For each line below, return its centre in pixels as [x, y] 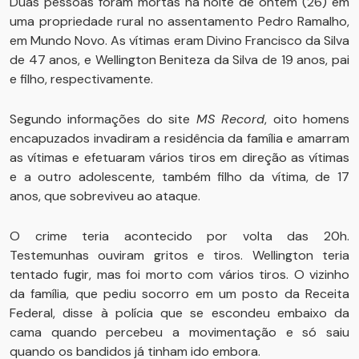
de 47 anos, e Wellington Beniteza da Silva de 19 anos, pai [179, 60]
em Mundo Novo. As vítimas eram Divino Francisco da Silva [179, 40]
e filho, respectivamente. [81, 79]
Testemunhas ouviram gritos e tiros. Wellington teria [179, 255]
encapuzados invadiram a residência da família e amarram [179, 138]
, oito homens [307, 119]
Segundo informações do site [103, 119]
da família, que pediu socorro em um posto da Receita [179, 294]
